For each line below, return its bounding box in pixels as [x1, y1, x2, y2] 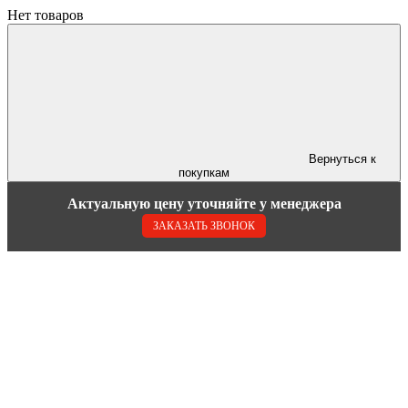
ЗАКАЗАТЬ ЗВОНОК [153, 219, 255, 232]
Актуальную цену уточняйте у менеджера [66, 196, 342, 211]
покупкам [178, 166, 229, 179]
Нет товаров [7, 7, 84, 23]
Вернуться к [309, 152, 376, 166]
